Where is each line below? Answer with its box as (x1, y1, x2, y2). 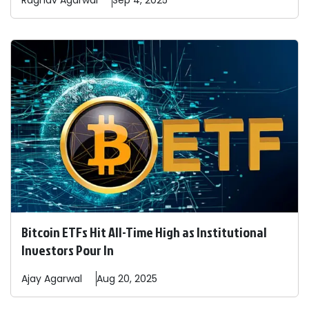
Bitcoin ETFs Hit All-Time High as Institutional (21, 222, 267, 242)
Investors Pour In (21, 240, 114, 260)
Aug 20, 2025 (97, 272, 157, 286)
